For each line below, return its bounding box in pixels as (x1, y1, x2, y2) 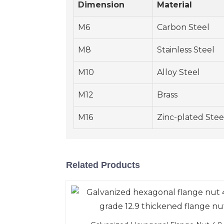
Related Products (66, 160, 140, 170)
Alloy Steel (157, 67, 200, 77)
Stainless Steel (157, 45, 214, 55)
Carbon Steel (157, 22, 209, 32)
